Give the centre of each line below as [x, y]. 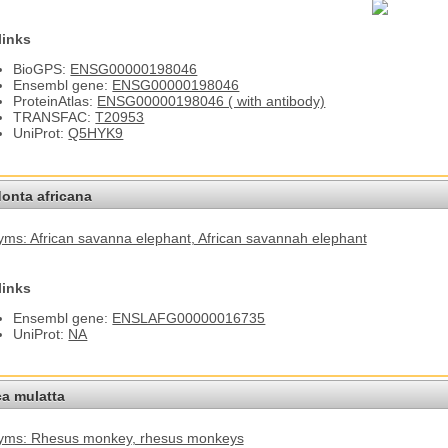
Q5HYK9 [96, 133]
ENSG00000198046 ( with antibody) [211, 101]
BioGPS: [42, 69]
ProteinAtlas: [55, 101]
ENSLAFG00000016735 [189, 317]
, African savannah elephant [278, 237]
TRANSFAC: [54, 117]
